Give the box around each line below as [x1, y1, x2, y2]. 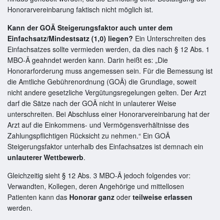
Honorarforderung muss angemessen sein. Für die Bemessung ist [7, 65, 213, 76]
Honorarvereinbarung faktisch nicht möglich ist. [7, 4, 153, 14]
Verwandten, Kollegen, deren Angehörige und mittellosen [7, 181, 184, 191]
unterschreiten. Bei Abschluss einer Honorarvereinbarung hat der [7, 109, 210, 119]
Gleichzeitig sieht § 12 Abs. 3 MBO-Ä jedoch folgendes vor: [7, 170, 191, 180]
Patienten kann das [7, 192, 69, 202]
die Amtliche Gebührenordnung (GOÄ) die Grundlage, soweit [7, 76, 196, 86]
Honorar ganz [69, 192, 116, 202]
